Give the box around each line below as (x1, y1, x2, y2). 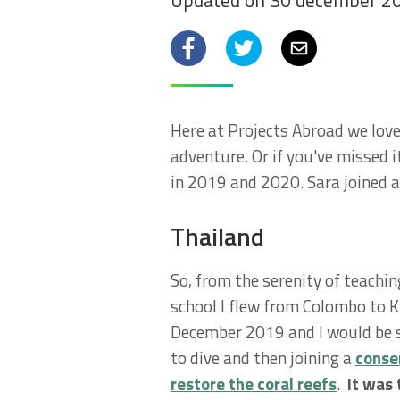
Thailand (171, 217, 264, 255)
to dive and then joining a (171, 345, 355, 371)
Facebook (177, 34, 251, 62)
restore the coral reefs (171, 371, 337, 396)
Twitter (232, 34, 290, 62)
